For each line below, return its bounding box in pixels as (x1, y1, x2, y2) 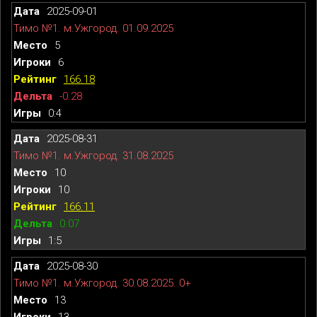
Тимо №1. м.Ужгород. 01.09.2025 (13, 21, 173, 35)
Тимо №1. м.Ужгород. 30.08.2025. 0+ (13, 276, 191, 289)
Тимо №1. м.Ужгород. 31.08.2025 (13, 149, 173, 162)
